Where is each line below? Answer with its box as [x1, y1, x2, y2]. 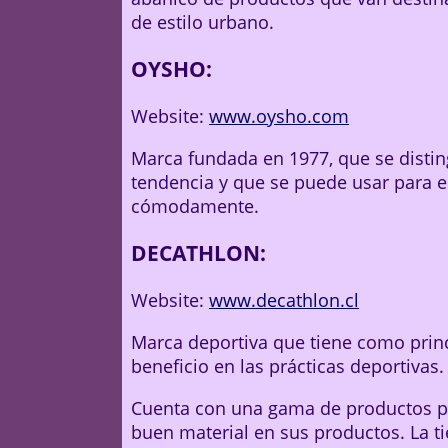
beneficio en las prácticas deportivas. [131, 354, 444, 379]
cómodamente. [131, 194, 259, 219]
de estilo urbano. [131, 10, 274, 35]
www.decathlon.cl [209, 288, 359, 313]
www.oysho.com [209, 104, 349, 129]
